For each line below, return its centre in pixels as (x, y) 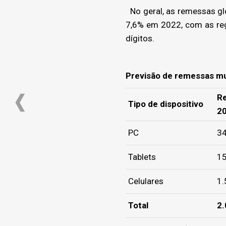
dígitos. (140, 38)
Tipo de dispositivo (166, 104)
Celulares (146, 181)
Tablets (142, 157)
